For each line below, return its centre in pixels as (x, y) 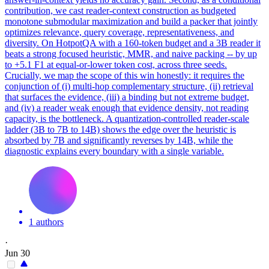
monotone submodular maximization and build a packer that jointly (131, 21)
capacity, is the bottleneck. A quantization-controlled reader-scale (127, 118)
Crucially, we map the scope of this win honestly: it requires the (125, 75)
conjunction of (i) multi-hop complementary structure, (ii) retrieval (129, 86)
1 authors (46, 222)
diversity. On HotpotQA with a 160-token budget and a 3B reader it (133, 43)
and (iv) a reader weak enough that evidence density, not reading (127, 107)
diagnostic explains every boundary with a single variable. (114, 151)
